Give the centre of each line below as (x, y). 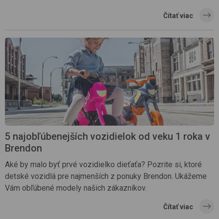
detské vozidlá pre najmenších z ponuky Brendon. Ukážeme (106, 176)
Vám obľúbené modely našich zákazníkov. (76, 188)
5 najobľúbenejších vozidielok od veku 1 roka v (108, 136)
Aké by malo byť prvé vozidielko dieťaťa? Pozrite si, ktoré (103, 164)
